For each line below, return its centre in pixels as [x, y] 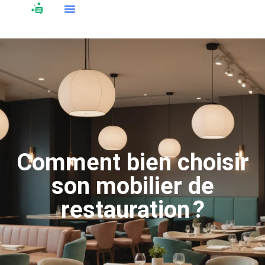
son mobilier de [132, 186]
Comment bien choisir [132, 162]
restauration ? [132, 210]
